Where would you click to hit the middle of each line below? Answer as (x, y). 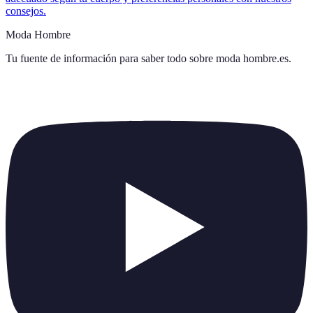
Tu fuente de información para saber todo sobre (109, 58)
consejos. (26, 10)
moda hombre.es (252, 58)
